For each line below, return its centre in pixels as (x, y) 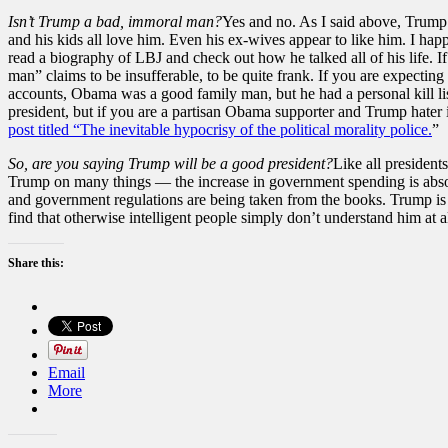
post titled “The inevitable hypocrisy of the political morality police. (220, 129)
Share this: (36, 262)
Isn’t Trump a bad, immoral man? (115, 21)
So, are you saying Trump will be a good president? (170, 163)
